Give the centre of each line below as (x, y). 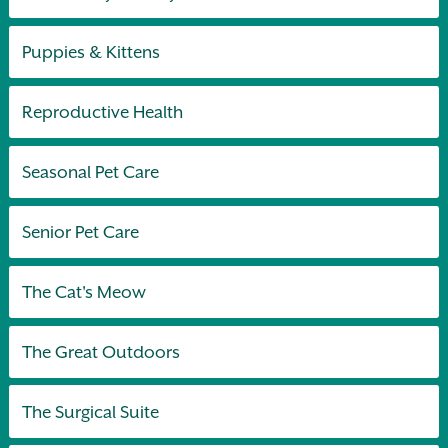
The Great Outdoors (101, 351)
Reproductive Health (103, 111)
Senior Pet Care (81, 231)
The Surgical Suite (91, 411)
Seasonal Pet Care (91, 171)
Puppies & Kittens (91, 51)
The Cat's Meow (84, 291)
